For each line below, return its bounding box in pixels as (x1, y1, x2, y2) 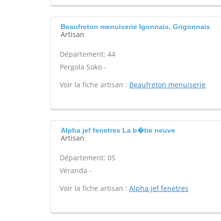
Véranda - (60, 166, 92, 175)
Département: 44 (60, 49, 115, 59)
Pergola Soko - (60, 62, 106, 72)
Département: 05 (60, 153, 115, 162)
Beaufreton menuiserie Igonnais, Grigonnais (61, 23, 210, 31)
